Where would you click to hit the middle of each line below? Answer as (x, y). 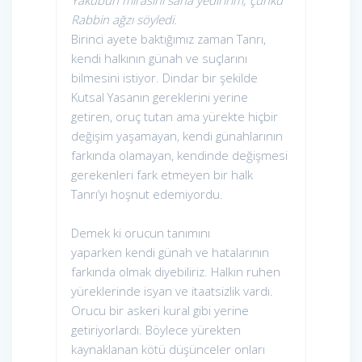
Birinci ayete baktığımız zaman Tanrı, (168, 39)
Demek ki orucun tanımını (141, 233)
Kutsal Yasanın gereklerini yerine (160, 97)
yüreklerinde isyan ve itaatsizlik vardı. (172, 291)
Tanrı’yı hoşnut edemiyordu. (147, 194)
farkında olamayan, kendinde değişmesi (179, 156)
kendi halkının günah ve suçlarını (159, 59)
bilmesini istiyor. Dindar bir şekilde (164, 78)
